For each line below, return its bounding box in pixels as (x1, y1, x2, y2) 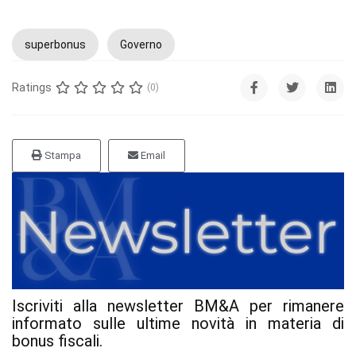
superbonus (25, 37, 86, 51)
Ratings (12, 81, 52, 95)
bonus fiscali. (12, 331, 103, 351)
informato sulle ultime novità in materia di (12, 314, 344, 334)
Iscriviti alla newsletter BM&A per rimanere (12, 296, 344, 316)
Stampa (42, 149, 81, 161)
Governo (120, 37, 162, 51)
